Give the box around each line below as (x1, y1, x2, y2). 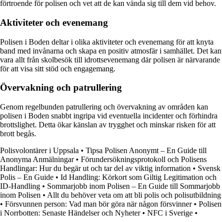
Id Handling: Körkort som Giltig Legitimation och (60, 173, 217, 182)
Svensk (198, 164, 221, 173)
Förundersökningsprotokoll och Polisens (81, 155, 207, 164)
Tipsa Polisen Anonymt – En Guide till (86, 146, 207, 155)
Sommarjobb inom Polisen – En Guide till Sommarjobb (47, 182, 220, 191)
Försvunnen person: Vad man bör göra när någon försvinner (5, 200, 192, 209)
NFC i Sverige (147, 209, 193, 218)
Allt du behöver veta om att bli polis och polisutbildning (47, 191, 221, 200)
